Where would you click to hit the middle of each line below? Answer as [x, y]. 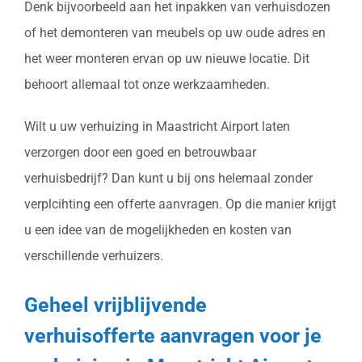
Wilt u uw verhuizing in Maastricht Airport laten [157, 127]
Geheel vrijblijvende [116, 305]
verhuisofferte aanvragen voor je [173, 336]
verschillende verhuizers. [94, 256]
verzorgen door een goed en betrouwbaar [140, 153]
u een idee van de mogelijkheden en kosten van [158, 230]
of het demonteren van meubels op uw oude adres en [175, 33]
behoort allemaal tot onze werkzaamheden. [147, 85]
